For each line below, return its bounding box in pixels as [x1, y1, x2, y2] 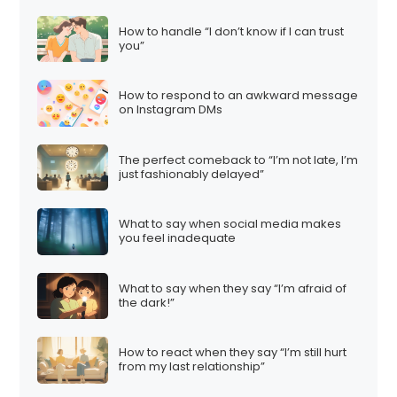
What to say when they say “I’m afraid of [119, 279, 347, 297]
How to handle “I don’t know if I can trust [119, 22, 345, 40]
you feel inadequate [119, 230, 237, 247]
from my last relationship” [119, 358, 266, 376]
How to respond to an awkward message [119, 87, 359, 105]
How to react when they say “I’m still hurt [119, 344, 347, 362]
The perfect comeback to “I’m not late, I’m [119, 151, 359, 168]
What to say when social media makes [119, 215, 342, 233]
